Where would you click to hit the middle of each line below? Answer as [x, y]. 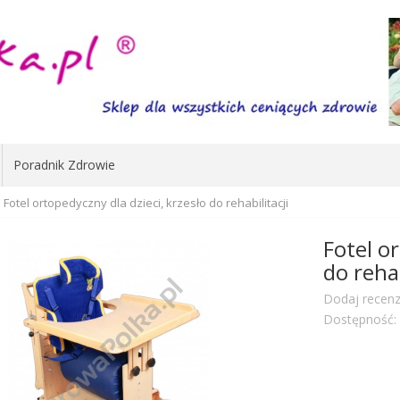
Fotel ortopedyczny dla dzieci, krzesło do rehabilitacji [146, 203]
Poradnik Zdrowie [64, 165]
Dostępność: [360, 319]
